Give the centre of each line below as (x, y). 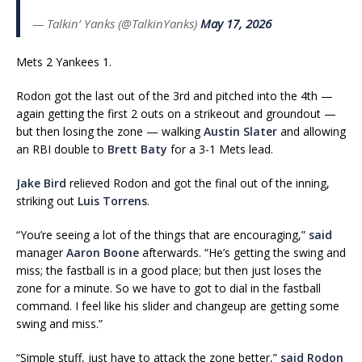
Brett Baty (137, 149)
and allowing (311, 131)
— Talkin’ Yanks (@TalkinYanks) (116, 23)
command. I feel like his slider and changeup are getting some (178, 305)
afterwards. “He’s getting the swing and (242, 252)
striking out (47, 200)
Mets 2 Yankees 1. (64, 61)
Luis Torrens (112, 200)
